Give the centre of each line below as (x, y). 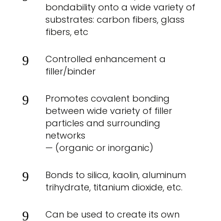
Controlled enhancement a (105, 59)
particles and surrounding (103, 123)
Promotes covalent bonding (107, 98)
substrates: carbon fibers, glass (115, 19)
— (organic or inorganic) (99, 147)
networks (65, 135)
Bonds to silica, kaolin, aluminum (115, 175)
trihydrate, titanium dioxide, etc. (114, 187)
